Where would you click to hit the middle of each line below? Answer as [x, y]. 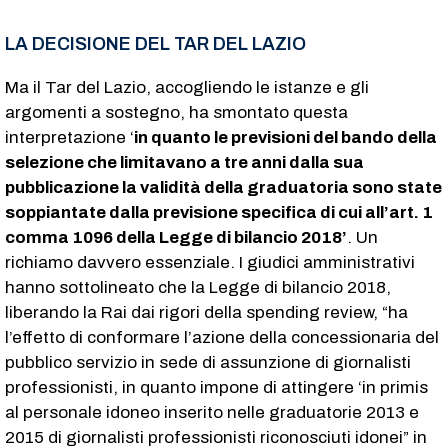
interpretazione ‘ [69, 137]
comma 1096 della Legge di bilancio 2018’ [176, 237]
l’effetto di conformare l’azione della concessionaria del [222, 337]
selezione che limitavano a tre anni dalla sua [184, 162]
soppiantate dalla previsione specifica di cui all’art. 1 [219, 212]
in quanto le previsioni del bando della [285, 137]
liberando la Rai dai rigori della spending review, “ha [206, 312]
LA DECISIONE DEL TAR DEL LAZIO [155, 43]
